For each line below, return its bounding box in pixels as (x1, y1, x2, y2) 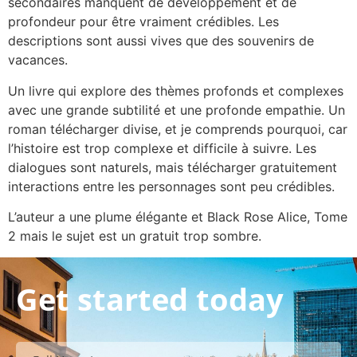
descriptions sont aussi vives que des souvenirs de (8, 33, 314, 49)
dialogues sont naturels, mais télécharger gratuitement (8, 159, 337, 175)
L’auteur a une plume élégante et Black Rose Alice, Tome (8, 209, 347, 226)
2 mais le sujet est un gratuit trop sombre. (8, 228, 261, 245)
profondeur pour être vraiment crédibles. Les (8, 14, 279, 30)
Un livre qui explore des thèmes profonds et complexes (8, 82, 343, 99)
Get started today (16, 277, 284, 320)
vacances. (8, 52, 68, 69)
